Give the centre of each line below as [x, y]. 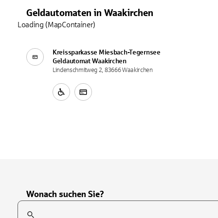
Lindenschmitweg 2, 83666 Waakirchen [103, 70]
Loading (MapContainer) [56, 24]
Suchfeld [31, 205]
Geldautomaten [59, 12]
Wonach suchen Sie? [65, 194]
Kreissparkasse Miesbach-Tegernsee [107, 52]
